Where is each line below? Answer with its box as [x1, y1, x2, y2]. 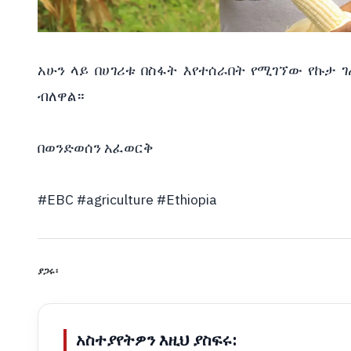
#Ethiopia [157, 189, 217, 210]
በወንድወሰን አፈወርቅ [38, 137, 154, 158]
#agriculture [77, 189, 154, 210]
